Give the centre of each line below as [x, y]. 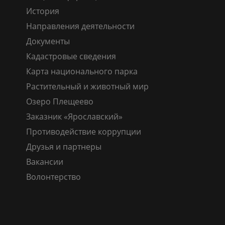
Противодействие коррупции [84, 131]
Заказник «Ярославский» [74, 116]
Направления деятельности [80, 26]
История [43, 11]
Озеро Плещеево [60, 101]
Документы [48, 41]
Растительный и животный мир [87, 86]
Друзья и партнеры [64, 146]
